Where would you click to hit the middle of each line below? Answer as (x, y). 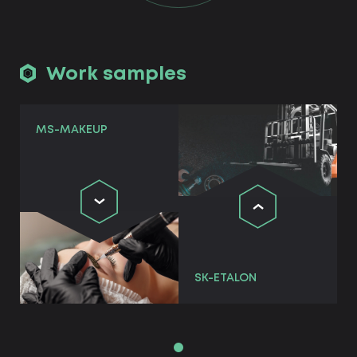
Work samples (116, 75)
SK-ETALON (226, 278)
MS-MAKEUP (72, 130)
